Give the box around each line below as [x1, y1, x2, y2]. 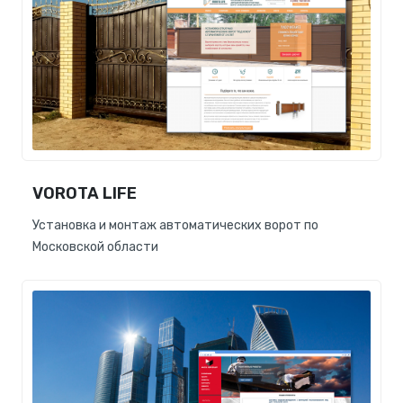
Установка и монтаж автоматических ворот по [32, 217, 318, 233]
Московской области [32, 238, 158, 255]
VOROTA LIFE [32, 183, 137, 203]
